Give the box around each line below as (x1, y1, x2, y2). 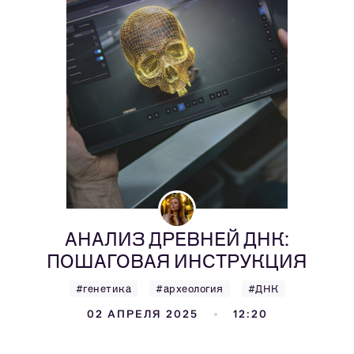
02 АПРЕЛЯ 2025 (86, 307, 198, 321)
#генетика (75, 283, 131, 295)
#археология (156, 283, 224, 295)
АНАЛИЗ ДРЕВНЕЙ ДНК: (65, 228, 289, 250)
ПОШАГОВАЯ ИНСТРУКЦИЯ (47, 250, 307, 273)
